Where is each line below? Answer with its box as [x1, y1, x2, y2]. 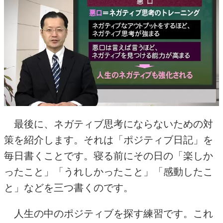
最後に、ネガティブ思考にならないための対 [4, 118, 213, 130]
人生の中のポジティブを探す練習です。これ [4, 208, 213, 220]
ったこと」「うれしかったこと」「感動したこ [4, 166, 213, 178]
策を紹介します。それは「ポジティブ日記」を [4, 134, 213, 146]
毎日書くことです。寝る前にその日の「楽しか [4, 150, 213, 162]
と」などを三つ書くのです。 [4, 182, 133, 194]
